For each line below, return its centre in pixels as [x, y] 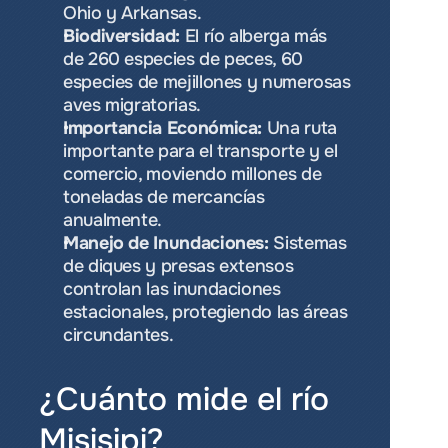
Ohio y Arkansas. [132, 13]
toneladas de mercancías [164, 197]
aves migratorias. [132, 105]
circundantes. [118, 335]
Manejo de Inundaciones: [166, 243]
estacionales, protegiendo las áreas [205, 312]
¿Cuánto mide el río [184, 399]
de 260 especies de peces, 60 [183, 59]
